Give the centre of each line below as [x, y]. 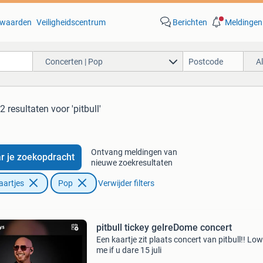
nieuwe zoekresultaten [131, 163]
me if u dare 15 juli [129, 250]
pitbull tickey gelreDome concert [164, 227]
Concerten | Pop [74, 61]
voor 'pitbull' [76, 109]
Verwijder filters [126, 183]
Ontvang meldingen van [134, 152]
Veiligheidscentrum [71, 22]
